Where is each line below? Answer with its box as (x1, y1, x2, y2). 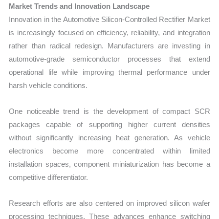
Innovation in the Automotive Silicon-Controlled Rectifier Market (9, 15, 210, 23)
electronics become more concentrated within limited (9, 146, 210, 155)
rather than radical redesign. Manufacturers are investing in (9, 41, 210, 50)
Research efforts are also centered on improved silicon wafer (9, 199, 210, 208)
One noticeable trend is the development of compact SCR (9, 107, 210, 115)
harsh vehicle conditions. (9, 81, 88, 89)
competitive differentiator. (9, 173, 88, 181)
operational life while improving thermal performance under (9, 67, 210, 76)
